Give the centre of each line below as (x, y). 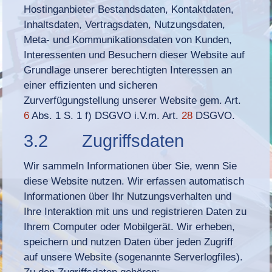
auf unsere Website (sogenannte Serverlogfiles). (134, 257)
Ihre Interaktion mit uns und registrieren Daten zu (135, 211)
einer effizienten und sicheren (91, 85)
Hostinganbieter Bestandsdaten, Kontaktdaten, (129, 9)
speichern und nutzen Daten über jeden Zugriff (129, 242)
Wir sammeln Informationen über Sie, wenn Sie (131, 166)
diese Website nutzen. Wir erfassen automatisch (134, 181)
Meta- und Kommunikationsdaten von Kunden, (128, 39)
